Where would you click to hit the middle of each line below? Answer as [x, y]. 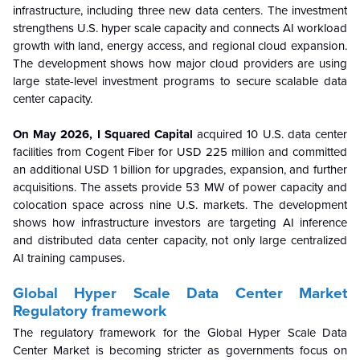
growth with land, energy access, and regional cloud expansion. [180, 45]
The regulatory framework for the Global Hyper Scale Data [180, 332]
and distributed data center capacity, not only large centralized [180, 240]
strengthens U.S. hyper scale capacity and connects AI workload [180, 28]
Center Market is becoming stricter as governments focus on [180, 350]
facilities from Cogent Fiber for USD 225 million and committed [180, 151]
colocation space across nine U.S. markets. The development [180, 205]
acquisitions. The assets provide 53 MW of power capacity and [180, 187]
